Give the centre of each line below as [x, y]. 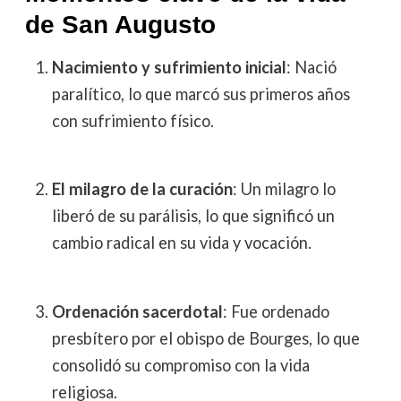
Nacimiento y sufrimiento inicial [169, 67]
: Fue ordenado [276, 311]
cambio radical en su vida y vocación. [181, 243]
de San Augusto [120, 24]
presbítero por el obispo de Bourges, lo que [205, 338]
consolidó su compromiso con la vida [180, 365]
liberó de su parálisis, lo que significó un [193, 216]
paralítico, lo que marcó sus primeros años [200, 94]
